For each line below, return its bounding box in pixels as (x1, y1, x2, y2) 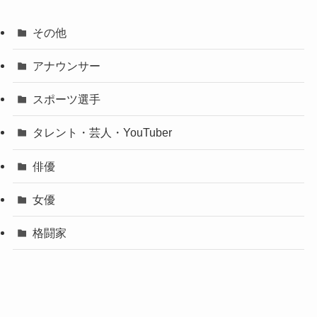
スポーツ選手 (33, 93, 101, 106)
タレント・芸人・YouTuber (33, 126, 173, 139)
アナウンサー (33, 59, 101, 73)
